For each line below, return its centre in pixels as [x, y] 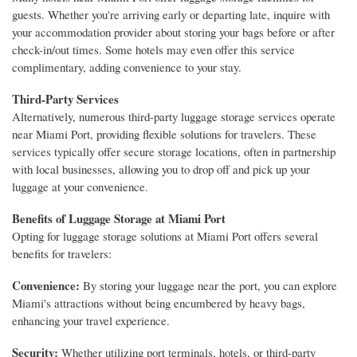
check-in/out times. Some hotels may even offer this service [153, 50]
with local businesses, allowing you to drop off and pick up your [161, 169]
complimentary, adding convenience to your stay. [127, 67]
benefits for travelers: [62, 254]
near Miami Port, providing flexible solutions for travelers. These [164, 134]
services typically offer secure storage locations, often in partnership [174, 152]
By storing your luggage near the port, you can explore [208, 285]
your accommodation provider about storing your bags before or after [173, 32]
